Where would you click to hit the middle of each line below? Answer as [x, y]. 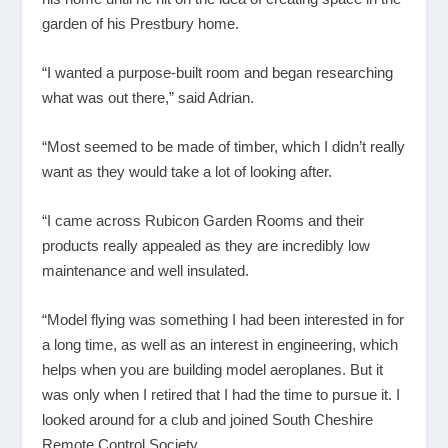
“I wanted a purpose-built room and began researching [218, 72]
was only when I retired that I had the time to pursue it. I [221, 394]
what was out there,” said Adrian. [148, 97]
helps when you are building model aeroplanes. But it [213, 369]
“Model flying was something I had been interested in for [223, 319]
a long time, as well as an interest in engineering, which [220, 344]
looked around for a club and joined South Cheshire [208, 419]
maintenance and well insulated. [146, 270]
